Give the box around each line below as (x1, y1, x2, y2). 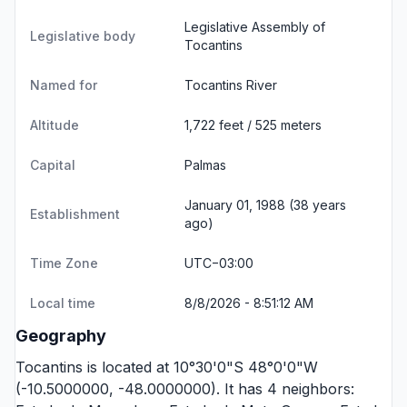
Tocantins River (184, 77, 277, 93)
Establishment (30, 206, 120, 222)
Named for (30, 77, 97, 93)
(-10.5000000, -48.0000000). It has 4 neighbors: (15, 380, 354, 398)
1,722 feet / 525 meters (184, 117, 322, 133)
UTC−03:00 (184, 255, 253, 271)
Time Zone (30, 255, 98, 271)
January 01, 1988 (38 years (184, 197, 346, 213)
